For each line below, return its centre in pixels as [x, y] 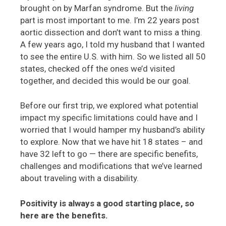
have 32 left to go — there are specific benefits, [109, 154]
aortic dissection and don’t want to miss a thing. [111, 32]
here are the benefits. [64, 215]
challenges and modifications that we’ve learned [111, 166]
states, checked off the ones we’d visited [98, 68]
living [184, 8]
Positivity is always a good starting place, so [107, 203]
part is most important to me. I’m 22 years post [110, 20]
